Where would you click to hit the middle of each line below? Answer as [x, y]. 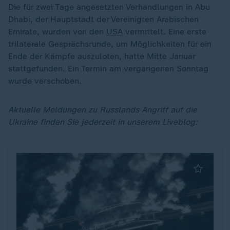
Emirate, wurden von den [57, 32]
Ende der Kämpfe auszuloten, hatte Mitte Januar [102, 56]
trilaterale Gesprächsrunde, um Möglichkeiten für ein [110, 44]
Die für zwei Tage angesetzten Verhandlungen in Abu [109, 7]
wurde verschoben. [45, 81]
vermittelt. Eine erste [165, 32]
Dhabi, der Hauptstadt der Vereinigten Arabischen [103, 19]
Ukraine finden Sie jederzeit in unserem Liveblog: [103, 122]
